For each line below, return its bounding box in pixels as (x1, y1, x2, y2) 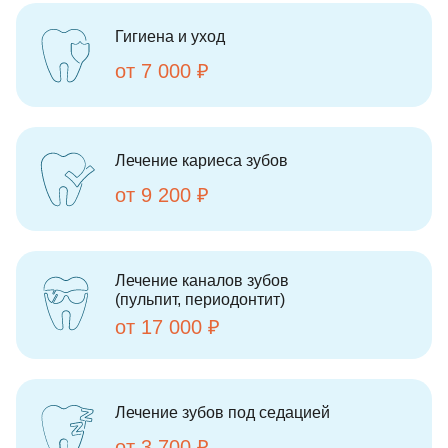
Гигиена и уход (115, 27, 225, 45)
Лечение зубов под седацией (115, 403, 330, 421)
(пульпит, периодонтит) (115, 291, 285, 308)
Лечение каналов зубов (115, 272, 289, 289)
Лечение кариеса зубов (115, 151, 288, 169)
